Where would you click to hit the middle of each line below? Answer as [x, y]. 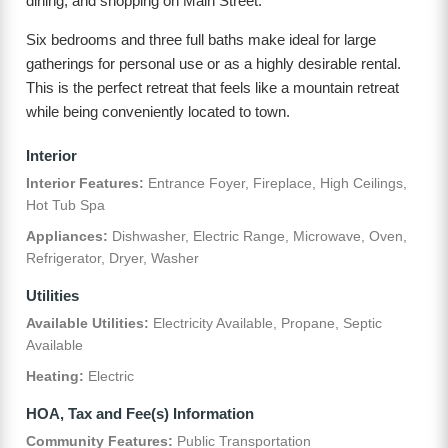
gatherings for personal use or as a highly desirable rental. [213, 64]
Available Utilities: [87, 323]
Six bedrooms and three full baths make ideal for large [201, 40]
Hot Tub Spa [65, 205]
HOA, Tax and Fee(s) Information [140, 413]
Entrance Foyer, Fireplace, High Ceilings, [275, 183]
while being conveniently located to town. [158, 112]
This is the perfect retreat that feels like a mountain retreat [212, 88]
